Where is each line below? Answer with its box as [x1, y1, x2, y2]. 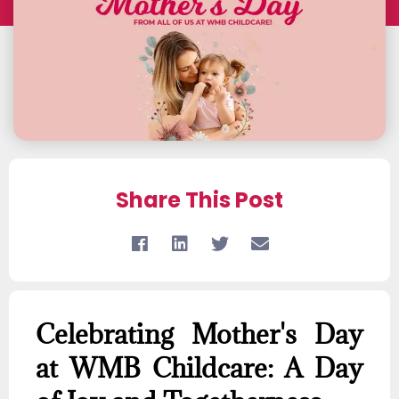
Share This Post [116, 185, 283, 216]
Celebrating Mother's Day [36, 317, 363, 352]
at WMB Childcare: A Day [36, 351, 363, 386]
